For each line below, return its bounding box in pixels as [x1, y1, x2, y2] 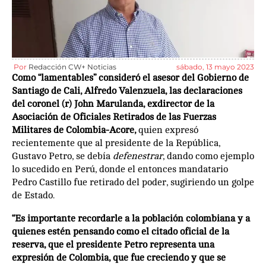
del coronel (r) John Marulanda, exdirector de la [12, 99, 214, 110]
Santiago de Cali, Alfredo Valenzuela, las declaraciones [12, 85, 242, 97]
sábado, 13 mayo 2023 [176, 62, 254, 72]
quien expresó [136, 125, 198, 136]
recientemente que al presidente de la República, [12, 138, 220, 149]
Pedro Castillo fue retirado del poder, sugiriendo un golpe [12, 177, 254, 188]
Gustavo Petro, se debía [12, 151, 113, 162]
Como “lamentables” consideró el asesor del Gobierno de [12, 72, 249, 84]
